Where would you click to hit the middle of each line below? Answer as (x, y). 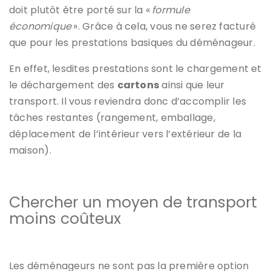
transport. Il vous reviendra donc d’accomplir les (128, 101)
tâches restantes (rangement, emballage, (112, 117)
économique (41, 26)
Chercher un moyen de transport (133, 202)
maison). (30, 150)
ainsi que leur (192, 85)
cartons (138, 85)
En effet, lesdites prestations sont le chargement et (135, 68)
